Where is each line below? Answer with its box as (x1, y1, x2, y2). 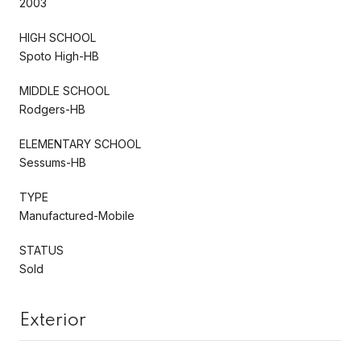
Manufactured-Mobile (19, 208, 135, 222)
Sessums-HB (19, 155, 86, 169)
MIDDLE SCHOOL (19, 83, 110, 98)
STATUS (19, 243, 64, 257)
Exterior (19, 311, 86, 330)
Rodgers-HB (19, 102, 85, 116)
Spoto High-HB (19, 48, 99, 63)
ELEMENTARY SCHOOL (19, 136, 141, 151)
